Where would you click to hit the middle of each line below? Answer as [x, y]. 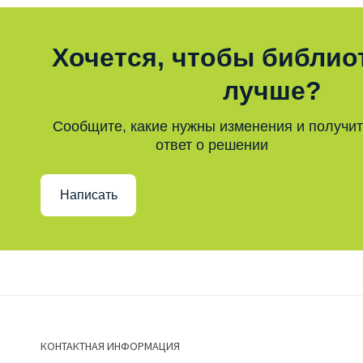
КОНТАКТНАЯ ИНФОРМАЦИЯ [110, 346]
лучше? [272, 90]
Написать [88, 195]
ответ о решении [211, 145]
